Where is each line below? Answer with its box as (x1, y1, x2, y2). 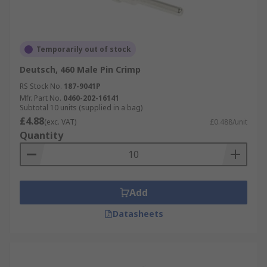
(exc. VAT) (44, 117, 76, 127)
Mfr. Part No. (20, 93, 61, 103)
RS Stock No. (20, 81, 62, 91)
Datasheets (112, 208, 163, 219)
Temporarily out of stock (36, 44, 131, 54)
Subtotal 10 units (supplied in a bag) (20, 103, 142, 113)
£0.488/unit (210, 117, 247, 127)
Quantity (20, 129, 63, 142)
